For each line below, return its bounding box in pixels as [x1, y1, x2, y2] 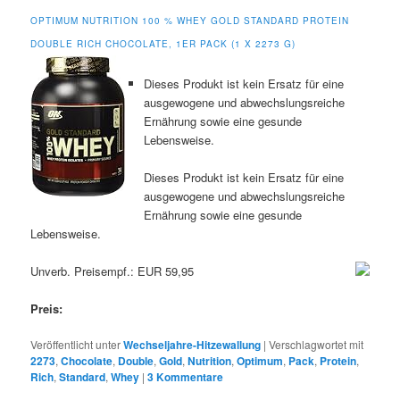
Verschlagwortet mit [269, 337, 364, 353]
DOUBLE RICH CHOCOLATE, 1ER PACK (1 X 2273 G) [30, 37, 296, 50]
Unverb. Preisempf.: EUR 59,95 [30, 262, 195, 280]
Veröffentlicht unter [30, 337, 121, 353]
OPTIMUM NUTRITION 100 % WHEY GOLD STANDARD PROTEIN [30, 13, 350, 27]
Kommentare [154, 369, 224, 386]
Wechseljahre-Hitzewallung [123, 337, 262, 354]
